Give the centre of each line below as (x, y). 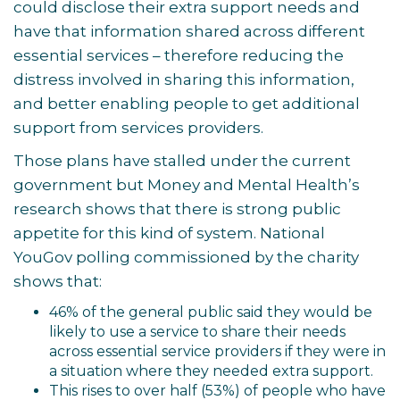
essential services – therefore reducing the (179, 55)
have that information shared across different (189, 31)
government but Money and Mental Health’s (187, 185)
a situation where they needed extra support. (211, 371)
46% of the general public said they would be (211, 312)
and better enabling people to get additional (187, 104)
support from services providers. (140, 128)
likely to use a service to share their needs (197, 332)
